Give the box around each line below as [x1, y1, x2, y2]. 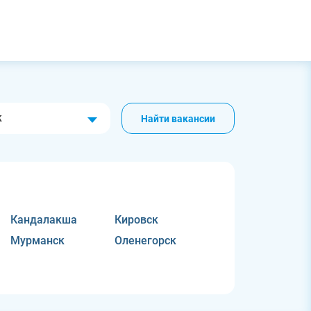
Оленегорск [114, 234, 176, 247]
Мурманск [10, 234, 65, 247]
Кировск [114, 213, 158, 226]
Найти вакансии [140, 112, 215, 124]
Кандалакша [10, 213, 78, 226]
